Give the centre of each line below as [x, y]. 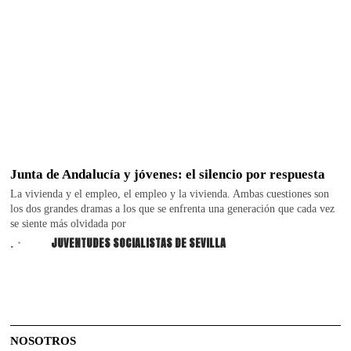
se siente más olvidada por [69, 223]
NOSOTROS [43, 340]
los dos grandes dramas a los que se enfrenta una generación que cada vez [173, 208]
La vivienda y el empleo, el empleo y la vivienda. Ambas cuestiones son [170, 194]
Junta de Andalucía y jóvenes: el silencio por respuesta [168, 174]
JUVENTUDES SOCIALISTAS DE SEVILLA [139, 243]
